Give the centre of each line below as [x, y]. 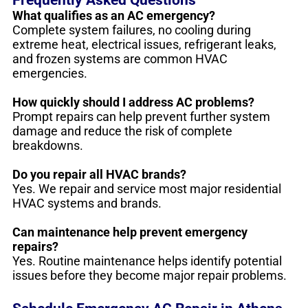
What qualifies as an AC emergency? [114, 15]
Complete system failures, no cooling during [132, 30]
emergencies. [50, 73]
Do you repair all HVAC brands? [99, 174]
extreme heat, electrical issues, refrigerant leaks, [144, 44]
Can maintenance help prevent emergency [130, 232]
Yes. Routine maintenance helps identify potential [147, 261]
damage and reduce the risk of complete [122, 131]
